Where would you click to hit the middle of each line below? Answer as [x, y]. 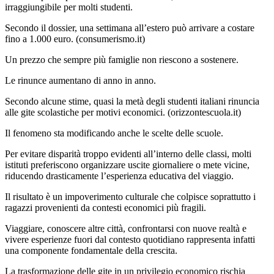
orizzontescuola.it [204, 113]
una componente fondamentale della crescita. [91, 251]
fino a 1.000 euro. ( [42, 39]
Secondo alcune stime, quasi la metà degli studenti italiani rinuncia [132, 102]
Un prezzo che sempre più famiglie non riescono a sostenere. [122, 60]
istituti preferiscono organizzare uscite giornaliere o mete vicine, [127, 165]
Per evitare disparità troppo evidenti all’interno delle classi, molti [128, 154]
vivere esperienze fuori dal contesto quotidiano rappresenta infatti [130, 240]
